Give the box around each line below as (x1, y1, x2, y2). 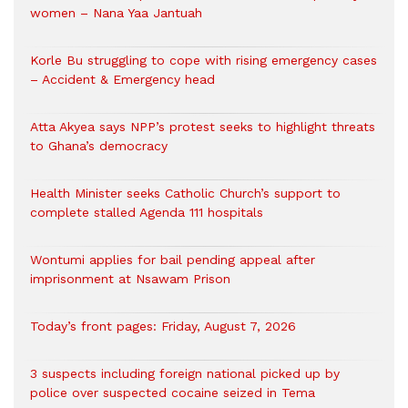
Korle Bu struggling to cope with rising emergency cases (30, 52, 377, 67)
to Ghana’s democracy (30, 138, 168, 153)
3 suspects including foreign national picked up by (30, 365, 340, 381)
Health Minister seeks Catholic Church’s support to (30, 185, 341, 200)
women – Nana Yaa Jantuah (30, 5, 202, 20)
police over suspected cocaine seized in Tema (30, 384, 315, 400)
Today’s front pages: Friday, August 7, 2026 (30, 318, 296, 333)
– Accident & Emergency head (30, 71, 215, 87)
